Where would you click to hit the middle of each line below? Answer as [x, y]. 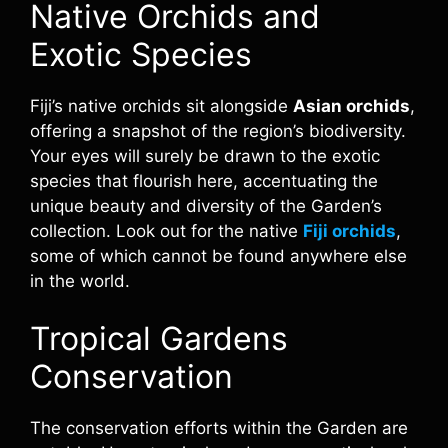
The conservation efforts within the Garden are [219, 427]
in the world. [80, 281]
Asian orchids [351, 106]
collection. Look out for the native [166, 231]
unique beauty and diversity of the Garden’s [206, 206]
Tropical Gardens [159, 338]
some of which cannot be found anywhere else [218, 256]
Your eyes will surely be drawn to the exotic [205, 156]
